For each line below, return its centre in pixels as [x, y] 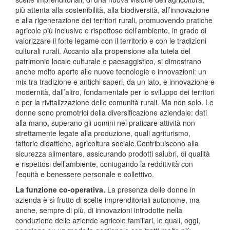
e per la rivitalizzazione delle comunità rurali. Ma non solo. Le [114, 102]
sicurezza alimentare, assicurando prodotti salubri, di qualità [113, 154]
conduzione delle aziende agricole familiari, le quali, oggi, [108, 221]
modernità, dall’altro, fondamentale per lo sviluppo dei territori [115, 92]
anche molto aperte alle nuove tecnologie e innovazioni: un [111, 72]
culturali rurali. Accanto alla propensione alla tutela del [103, 51]
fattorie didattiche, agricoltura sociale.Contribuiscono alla [107, 143]
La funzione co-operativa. [60, 190]
